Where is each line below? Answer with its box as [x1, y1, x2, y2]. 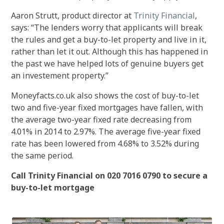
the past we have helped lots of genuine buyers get [11, 58, 204, 69]
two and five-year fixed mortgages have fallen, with [11, 102, 203, 113]
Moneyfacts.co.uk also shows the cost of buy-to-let [11, 90, 199, 101]
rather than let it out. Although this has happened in [11, 46, 208, 57]
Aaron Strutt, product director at [11, 10, 134, 21]
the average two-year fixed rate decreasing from [11, 114, 192, 125]
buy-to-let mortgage [11, 182, 95, 193]
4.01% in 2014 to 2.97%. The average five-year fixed [11, 126, 201, 137]
